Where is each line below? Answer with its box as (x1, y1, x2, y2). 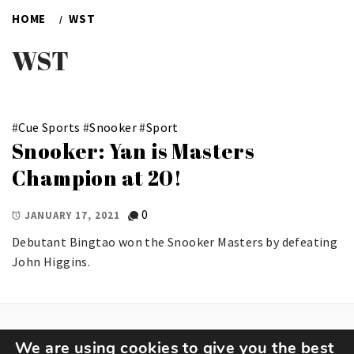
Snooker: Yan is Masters (12, 137, 255, 166)
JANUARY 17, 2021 (24, 209, 120, 223)
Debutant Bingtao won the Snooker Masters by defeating (12, 234, 338, 250)
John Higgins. (12, 254, 91, 270)
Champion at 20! (12, 164, 182, 193)
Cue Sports (18, 119, 81, 136)
